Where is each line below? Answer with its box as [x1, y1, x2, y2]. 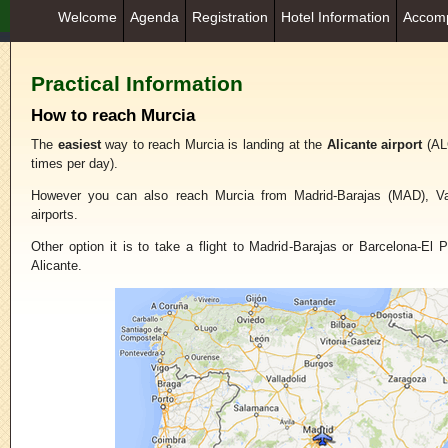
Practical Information [31, 72, 243, 95]
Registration [191, 9, 268, 25]
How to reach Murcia [31, 106, 195, 126]
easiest [57, 136, 101, 152]
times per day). [31, 155, 118, 171]
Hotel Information [280, 9, 390, 25]
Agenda [129, 9, 179, 25]
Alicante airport [326, 136, 423, 152]
